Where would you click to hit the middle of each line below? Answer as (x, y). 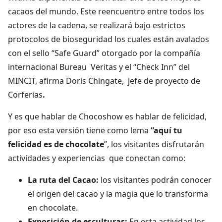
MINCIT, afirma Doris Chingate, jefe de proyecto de (104, 81)
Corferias (25, 94)
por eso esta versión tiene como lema (79, 130)
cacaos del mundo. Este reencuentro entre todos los (106, 11)
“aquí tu (166, 130)
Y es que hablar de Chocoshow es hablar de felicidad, (107, 116)
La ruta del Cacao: (64, 180)
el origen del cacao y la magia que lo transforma (118, 194)
